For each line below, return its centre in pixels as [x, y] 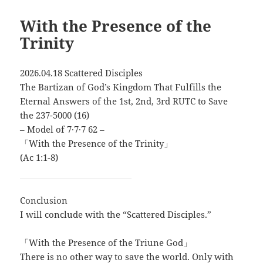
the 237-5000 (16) [55, 115]
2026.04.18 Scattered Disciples [82, 73]
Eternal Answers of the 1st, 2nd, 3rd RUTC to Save [124, 101]
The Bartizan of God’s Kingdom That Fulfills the [121, 87]
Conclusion [44, 200]
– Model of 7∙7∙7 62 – [63, 129]
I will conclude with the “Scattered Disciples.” [116, 214]
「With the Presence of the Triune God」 [106, 242]
